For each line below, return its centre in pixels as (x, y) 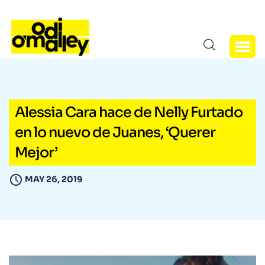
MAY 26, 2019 (54, 180)
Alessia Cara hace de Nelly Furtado (129, 113)
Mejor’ (36, 153)
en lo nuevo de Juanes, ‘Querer (115, 133)
